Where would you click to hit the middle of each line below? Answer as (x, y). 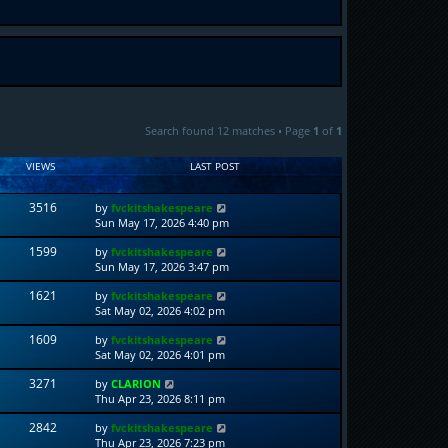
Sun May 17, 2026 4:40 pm (162, 222)
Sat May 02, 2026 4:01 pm (160, 354)
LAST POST (215, 166)
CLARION (136, 383)
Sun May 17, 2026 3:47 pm (162, 266)
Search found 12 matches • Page (229, 130)
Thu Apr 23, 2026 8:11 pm (160, 398)
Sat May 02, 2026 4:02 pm (160, 310)
